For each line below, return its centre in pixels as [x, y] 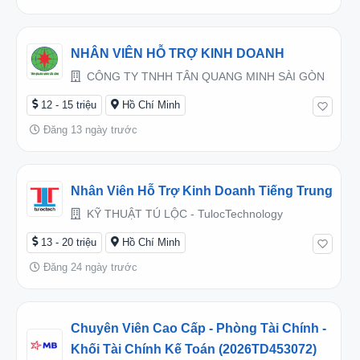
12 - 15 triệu [69, 104]
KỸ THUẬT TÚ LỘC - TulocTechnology [183, 213]
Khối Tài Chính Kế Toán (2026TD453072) [194, 349]
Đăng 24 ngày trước [89, 267]
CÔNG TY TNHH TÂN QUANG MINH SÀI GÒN [204, 76]
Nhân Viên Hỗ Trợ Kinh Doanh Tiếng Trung [202, 190]
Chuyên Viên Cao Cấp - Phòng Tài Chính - [198, 328]
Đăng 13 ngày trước [89, 129]
